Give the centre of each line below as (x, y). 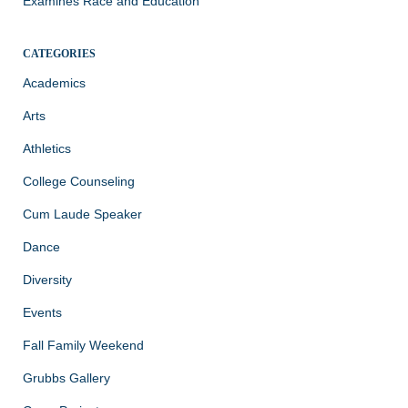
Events (42, 312)
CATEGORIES (59, 53)
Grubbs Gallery (66, 377)
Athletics (47, 148)
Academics (54, 82)
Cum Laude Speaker (82, 214)
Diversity (47, 279)
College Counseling (79, 181)
